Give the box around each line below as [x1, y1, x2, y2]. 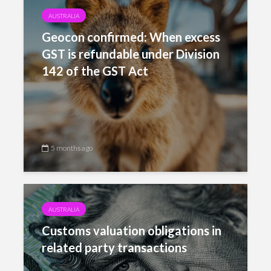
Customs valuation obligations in [42, 223, 221, 238]
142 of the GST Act [42, 64, 148, 78]
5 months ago [51, 143, 93, 152]
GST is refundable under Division [42, 47, 220, 61]
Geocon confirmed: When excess [42, 30, 220, 44]
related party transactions [42, 240, 187, 255]
